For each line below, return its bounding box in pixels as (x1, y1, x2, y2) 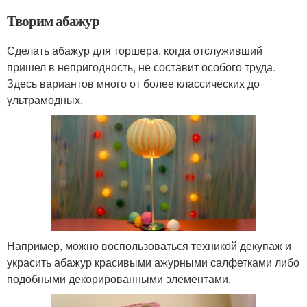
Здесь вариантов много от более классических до (7, 75, 260, 92)
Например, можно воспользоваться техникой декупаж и (7, 237, 291, 254)
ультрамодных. (7, 92, 83, 108)
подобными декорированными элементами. (7, 270, 231, 286)
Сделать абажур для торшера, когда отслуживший (7, 42, 262, 59)
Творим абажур (7, 10, 100, 32)
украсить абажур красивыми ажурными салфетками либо (7, 254, 299, 270)
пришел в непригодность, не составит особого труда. (7, 59, 275, 75)
